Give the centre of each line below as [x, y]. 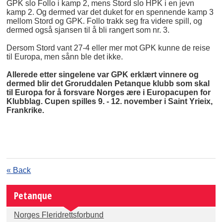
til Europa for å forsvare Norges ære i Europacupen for [109, 92]
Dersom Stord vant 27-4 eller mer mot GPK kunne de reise [109, 48]
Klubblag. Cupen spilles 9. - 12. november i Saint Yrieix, [110, 101]
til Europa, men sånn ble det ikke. [65, 56]
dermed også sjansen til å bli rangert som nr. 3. [88, 30]
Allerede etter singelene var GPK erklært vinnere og [103, 74]
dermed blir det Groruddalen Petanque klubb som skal [108, 83]
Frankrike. [26, 110]
